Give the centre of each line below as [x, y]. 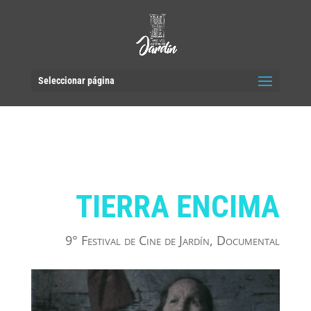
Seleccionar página [76, 81]
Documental [249, 240]
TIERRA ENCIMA [178, 207]
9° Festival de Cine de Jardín [138, 240]
